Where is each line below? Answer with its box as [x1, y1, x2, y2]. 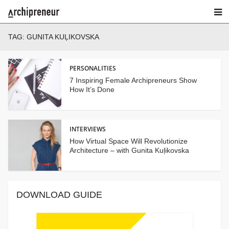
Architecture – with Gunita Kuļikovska [70, 146, 189, 155]
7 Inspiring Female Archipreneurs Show [70, 76, 197, 84]
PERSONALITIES [70, 63, 116, 73]
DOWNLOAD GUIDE [16, 189, 102, 200]
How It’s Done [70, 85, 114, 94]
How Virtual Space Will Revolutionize [70, 137, 188, 146]
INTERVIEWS [70, 125, 106, 134]
